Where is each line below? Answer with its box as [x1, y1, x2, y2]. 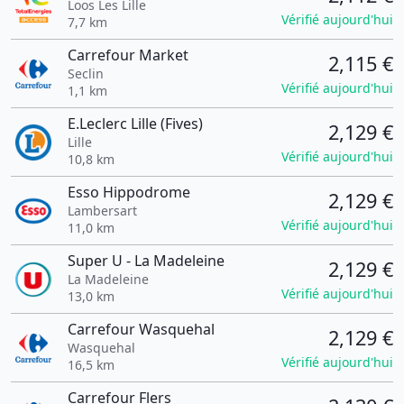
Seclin [67, 65, 104, 82]
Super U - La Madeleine [67, 251, 225, 271]
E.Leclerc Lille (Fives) [67, 114, 203, 133]
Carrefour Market [67, 45, 188, 65]
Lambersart [67, 202, 137, 219]
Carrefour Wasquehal [67, 319, 215, 339]
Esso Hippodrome [67, 182, 190, 202]
